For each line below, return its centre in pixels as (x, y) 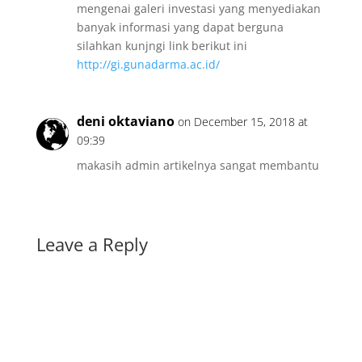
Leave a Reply (92, 244)
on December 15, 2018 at (242, 122)
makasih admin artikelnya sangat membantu (198, 165)
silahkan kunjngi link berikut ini (162, 46)
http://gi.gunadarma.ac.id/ (148, 64)
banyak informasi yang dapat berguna (180, 27)
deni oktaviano (125, 121)
